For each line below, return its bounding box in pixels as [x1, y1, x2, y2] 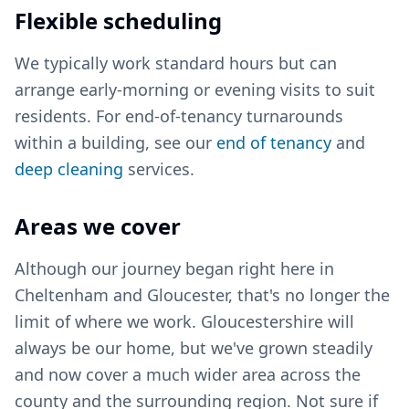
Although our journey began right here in [15, 257, 334, 279]
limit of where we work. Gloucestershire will [15, 310, 354, 332]
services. [123, 158, 194, 180]
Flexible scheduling [15, 5, 222, 36]
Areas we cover [15, 211, 181, 241]
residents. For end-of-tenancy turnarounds [15, 105, 343, 127]
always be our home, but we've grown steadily [15, 337, 372, 359]
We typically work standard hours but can [15, 52, 337, 74]
